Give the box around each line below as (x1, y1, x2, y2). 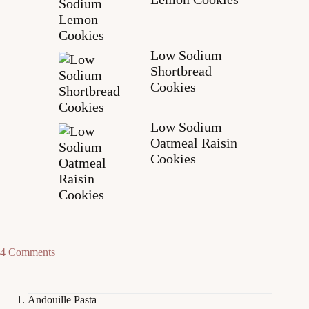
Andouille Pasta (28, 293, 97, 306)
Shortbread (150, 63, 212, 79)
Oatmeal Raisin (150, 134, 237, 150)
